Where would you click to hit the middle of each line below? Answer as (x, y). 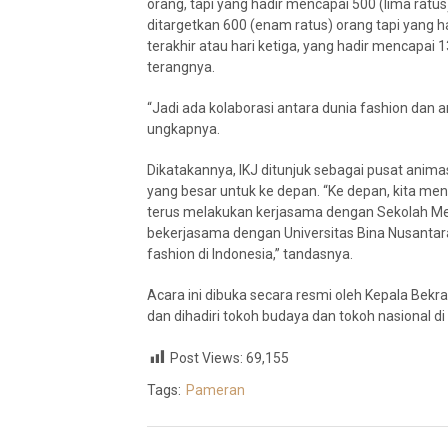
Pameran (215, 390)
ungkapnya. (183, 129)
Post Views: (206, 358)
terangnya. (181, 67)
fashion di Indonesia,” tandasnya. (250, 254)
